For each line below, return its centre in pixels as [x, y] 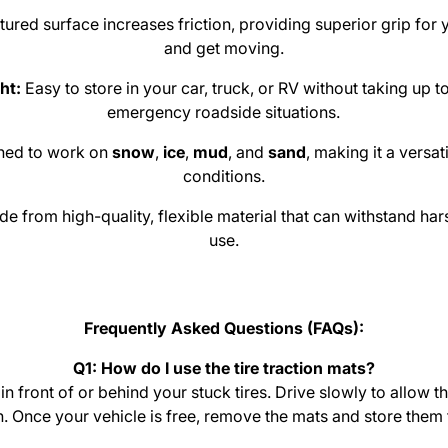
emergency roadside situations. [224, 112]
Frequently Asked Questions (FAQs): [223, 328]
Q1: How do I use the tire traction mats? [223, 368]
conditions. [223, 176]
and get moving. [223, 48]
